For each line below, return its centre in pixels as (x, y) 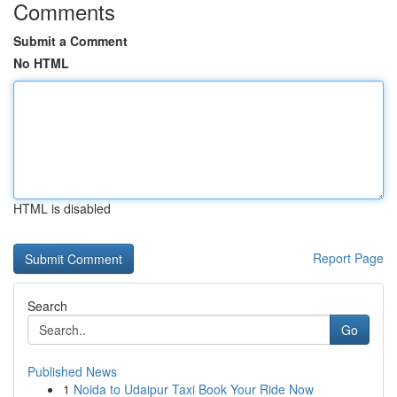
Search (47, 306)
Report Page (348, 258)
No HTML (41, 63)
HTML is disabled (62, 208)
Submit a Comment (70, 41)
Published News (72, 371)
